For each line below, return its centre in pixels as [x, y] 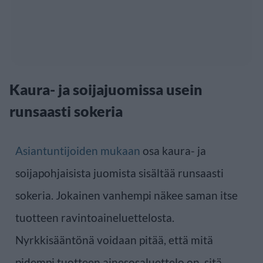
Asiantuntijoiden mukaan [78, 150]
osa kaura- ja [173, 150]
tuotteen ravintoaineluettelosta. [95, 217]
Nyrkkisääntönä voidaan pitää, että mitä [114, 240]
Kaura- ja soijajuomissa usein [106, 89]
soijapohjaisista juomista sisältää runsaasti [119, 173]
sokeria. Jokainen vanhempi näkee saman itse [127, 195]
